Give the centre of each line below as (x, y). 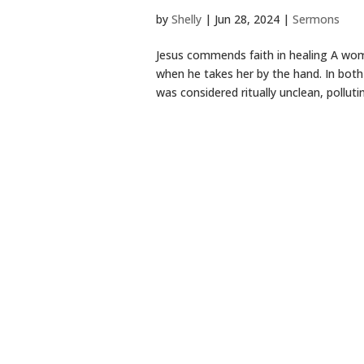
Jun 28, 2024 (247, 19)
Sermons (316, 19)
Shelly (186, 19)
